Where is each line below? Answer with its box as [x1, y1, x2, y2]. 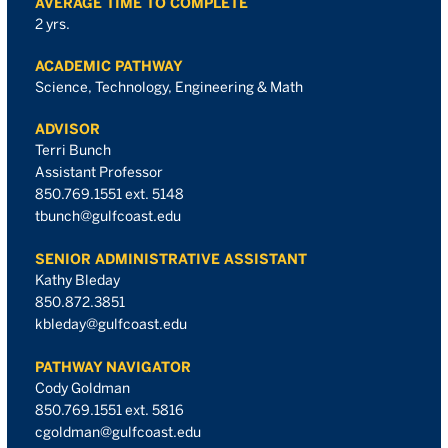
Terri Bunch [35, 142, 111, 158]
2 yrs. [35, 16, 70, 32]
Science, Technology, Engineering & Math [35, 79, 303, 95]
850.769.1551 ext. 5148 [35, 186, 184, 202]
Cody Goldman [35, 380, 130, 396]
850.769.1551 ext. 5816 [35, 402, 184, 418]
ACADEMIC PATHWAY [35, 58, 183, 74]
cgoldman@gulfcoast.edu [35, 424, 201, 440]
